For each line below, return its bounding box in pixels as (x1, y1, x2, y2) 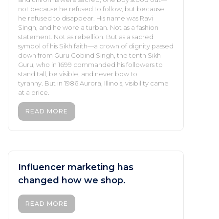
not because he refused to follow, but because (18, 4, 164, 13)
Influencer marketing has (18, 161, 133, 173)
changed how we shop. (18, 175, 126, 186)
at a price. (18, 88, 49, 96)
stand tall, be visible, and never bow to (18, 69, 137, 78)
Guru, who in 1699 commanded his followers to (18, 60, 163, 68)
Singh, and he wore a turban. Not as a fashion (18, 23, 158, 31)
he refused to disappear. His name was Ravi (18, 14, 153, 22)
